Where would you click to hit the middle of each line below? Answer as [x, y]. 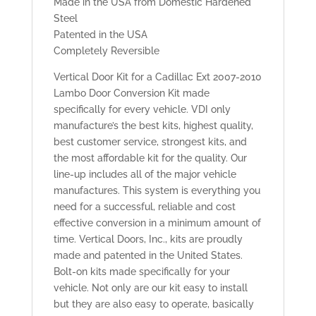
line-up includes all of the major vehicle [145, 175]
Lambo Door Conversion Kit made [131, 93]
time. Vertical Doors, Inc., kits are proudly [148, 239]
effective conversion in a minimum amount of [157, 223]
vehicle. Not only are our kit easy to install [150, 288]
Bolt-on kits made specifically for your [141, 272]
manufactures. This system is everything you [157, 191]
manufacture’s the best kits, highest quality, [153, 126]
